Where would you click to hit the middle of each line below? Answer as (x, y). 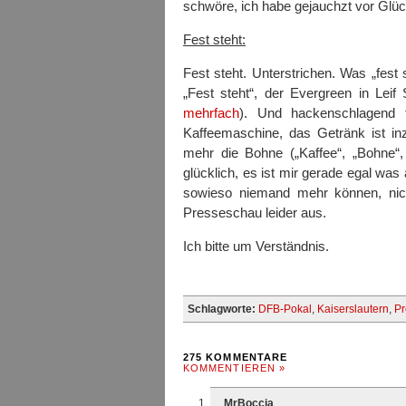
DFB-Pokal (285, 309)
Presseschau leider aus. (255, 213)
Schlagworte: (222, 309)
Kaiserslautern (353, 309)
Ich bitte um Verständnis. (256, 246)
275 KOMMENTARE (236, 357)
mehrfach (211, 113)
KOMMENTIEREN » (235, 368)
